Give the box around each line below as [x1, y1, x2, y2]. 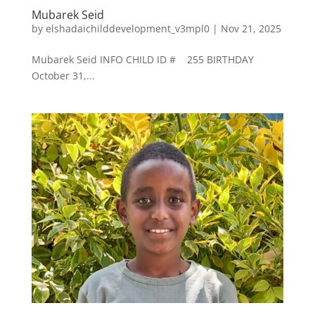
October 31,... [31, 68, 95, 82]
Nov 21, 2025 [220, 21, 281, 35]
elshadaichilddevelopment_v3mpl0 [45, 21, 210, 35]
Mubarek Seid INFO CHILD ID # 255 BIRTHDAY [31, 52, 262, 66]
